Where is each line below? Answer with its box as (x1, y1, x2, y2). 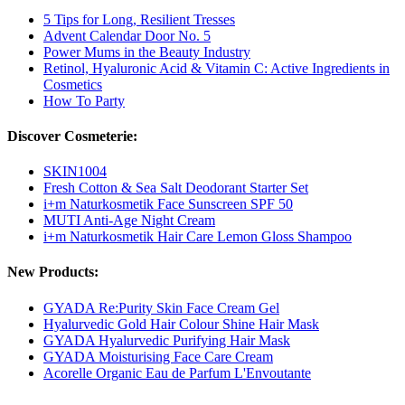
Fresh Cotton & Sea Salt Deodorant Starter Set (43, 180, 308, 196)
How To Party (43, 92, 125, 108)
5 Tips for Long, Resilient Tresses (43, 11, 235, 27)
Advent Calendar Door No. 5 (43, 27, 211, 43)
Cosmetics (43, 76, 102, 92)
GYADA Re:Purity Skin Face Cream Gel (43, 299, 279, 316)
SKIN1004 (43, 164, 107, 180)
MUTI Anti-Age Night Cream (43, 212, 215, 229)
